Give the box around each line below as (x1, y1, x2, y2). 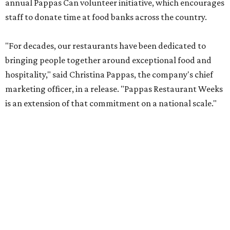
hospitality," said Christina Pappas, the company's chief (5, 69, 213, 80)
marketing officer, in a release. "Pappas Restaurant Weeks (5, 84, 223, 94)
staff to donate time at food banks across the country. (5, 12, 207, 23)
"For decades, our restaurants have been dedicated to (5, 41, 206, 51)
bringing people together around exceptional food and (5, 55, 212, 66)
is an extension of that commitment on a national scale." (5, 98, 217, 109)
